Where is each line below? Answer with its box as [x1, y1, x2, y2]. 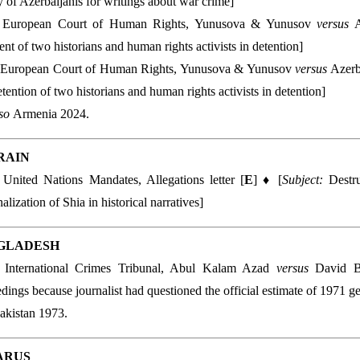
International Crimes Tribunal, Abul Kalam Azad [4, 261, 276, 275]
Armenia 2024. [13, 107, 89, 121]
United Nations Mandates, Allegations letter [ [3, 173, 245, 186]
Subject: [281, 173, 329, 186]
